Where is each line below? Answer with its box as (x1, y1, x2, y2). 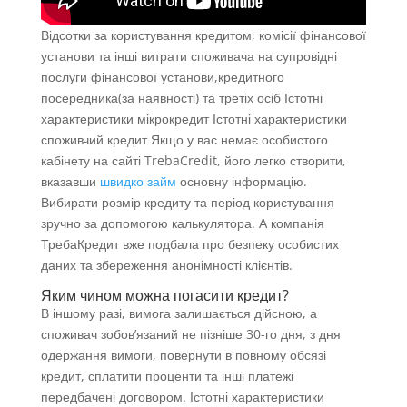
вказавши (40, 173, 100, 191)
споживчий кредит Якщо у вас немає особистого (40, 131, 328, 149)
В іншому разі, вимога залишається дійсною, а (40, 304, 317, 323)
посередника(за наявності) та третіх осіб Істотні (40, 89, 323, 107)
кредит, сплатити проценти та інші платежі (40, 367, 293, 385)
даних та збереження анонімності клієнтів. (40, 256, 293, 274)
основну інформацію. (175, 173, 307, 191)
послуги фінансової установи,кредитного (40, 68, 284, 86)
